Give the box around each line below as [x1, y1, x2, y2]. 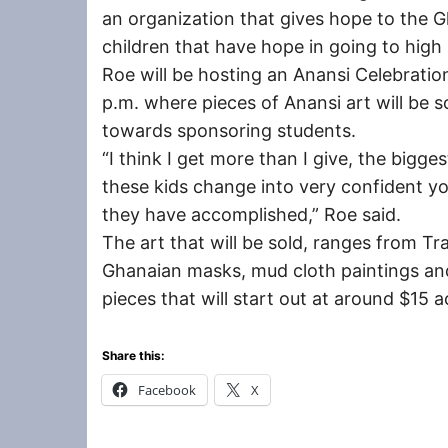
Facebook [138, 380, 196, 399]
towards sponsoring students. [102, 119, 356, 141]
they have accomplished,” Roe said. [102, 203, 401, 225]
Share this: [102, 347, 165, 363]
